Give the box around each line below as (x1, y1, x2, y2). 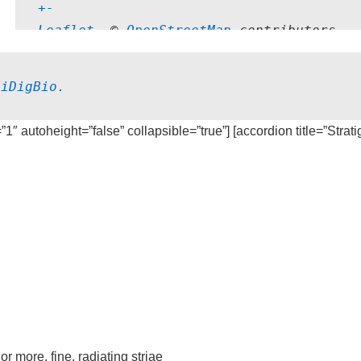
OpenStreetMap (127, 23, 231, 38)
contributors (231, 23, 336, 38)
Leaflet (38, 23, 94, 38)
